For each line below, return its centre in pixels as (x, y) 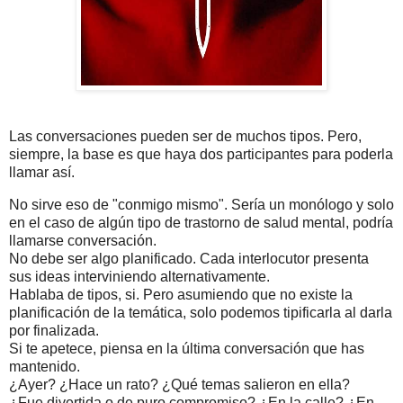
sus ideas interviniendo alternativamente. (139, 276)
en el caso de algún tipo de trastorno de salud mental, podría (201, 222)
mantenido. (45, 366)
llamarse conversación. (83, 240)
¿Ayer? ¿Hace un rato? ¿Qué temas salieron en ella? (179, 384)
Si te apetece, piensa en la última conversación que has (187, 348)
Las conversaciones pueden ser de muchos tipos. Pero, (185, 136)
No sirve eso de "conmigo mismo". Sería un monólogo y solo (201, 204)
